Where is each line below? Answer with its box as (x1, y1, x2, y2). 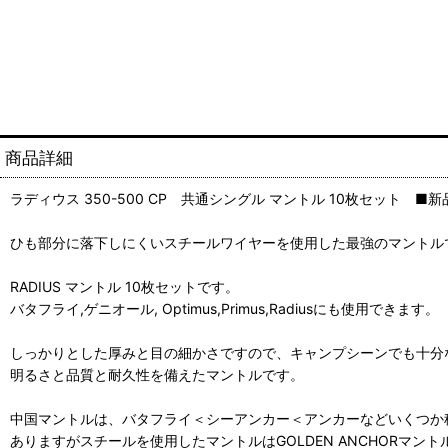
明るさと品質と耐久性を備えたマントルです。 (10, 366, 304, 384)
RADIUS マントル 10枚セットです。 (10, 278, 239, 296)
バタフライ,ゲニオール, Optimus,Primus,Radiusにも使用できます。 (10, 300, 439, 318)
